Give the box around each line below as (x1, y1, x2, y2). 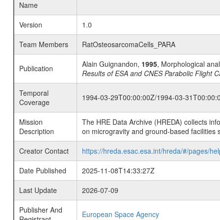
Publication (19, 63, 53, 73)
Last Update (19, 185, 57, 195)
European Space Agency (82, 209, 159, 219)
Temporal (19, 88, 49, 98)
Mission (19, 117, 43, 127)
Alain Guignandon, (82, 59, 141, 69)
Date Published (19, 165, 66, 175)
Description (19, 126, 54, 136)
